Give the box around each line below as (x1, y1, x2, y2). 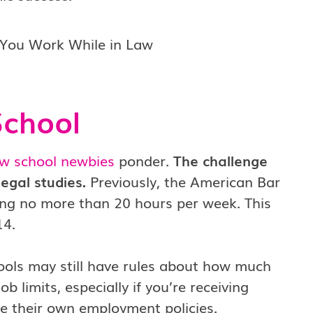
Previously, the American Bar (85, 170, 280, 191)
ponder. (114, 150, 173, 170)
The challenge (173, 150, 268, 170)
